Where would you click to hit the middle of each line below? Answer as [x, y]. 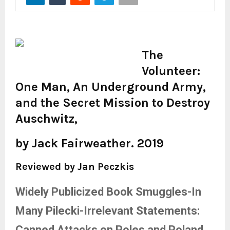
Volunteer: [171, 71]
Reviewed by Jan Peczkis [75, 167]
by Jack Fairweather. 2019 [90, 143]
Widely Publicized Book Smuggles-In [108, 192]
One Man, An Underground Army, [111, 87]
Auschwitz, [46, 119]
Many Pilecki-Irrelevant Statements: [108, 211]
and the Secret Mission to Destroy [113, 103]
